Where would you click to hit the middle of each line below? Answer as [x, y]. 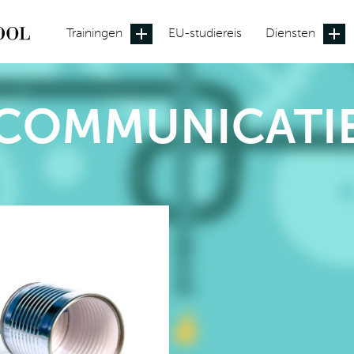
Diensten [290, 34]
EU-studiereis [205, 34]
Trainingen [94, 34]
